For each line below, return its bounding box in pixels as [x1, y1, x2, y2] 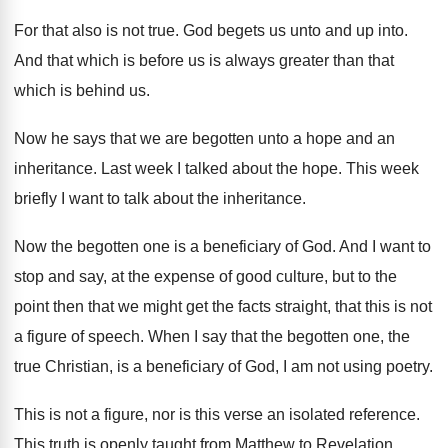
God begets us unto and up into [183, 22, 404, 39]
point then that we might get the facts [14, 298, 271, 315]
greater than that [279, 52, 394, 69]
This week [346, 160, 419, 177]
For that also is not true [14, 22, 175, 39]
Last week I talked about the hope [101, 160, 338, 177]
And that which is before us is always [14, 52, 275, 69]
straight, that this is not [275, 298, 432, 315]
